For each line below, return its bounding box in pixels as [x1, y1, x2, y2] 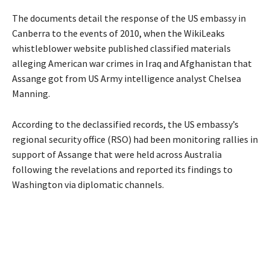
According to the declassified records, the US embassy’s [12, 118, 239, 131]
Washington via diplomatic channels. [12, 178, 164, 191]
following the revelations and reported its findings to [12, 163, 233, 176]
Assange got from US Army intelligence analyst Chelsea [12, 72, 241, 85]
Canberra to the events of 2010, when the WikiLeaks [12, 27, 225, 40]
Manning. [12, 87, 50, 100]
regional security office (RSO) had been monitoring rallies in [12, 133, 258, 146]
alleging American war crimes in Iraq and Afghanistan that [12, 57, 252, 70]
